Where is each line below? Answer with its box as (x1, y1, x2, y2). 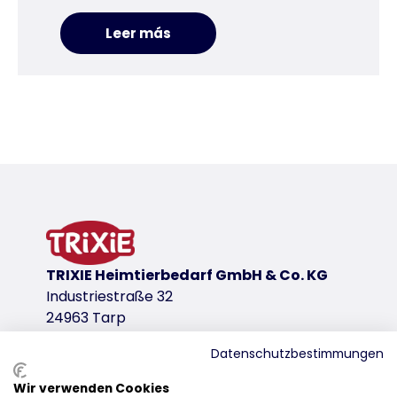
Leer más (113, 24, 171, 43)
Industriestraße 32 (46, 286, 173, 307)
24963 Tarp (46, 307, 126, 328)
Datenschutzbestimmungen (211, 346, 384, 362)
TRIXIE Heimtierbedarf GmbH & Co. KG (46, 265, 328, 285)
